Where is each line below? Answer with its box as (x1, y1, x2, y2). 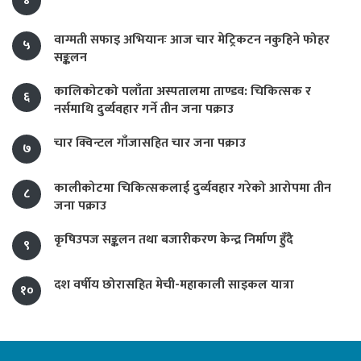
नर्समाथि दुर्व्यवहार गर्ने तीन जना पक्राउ (54, 98, 234, 121)
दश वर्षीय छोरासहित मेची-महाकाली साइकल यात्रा (54, 274, 294, 297)
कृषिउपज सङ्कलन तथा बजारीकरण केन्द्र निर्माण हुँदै (54, 229, 293, 251)
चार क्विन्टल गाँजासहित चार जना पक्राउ (54, 132, 246, 155)
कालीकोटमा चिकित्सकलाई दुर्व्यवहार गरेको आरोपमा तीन (54, 177, 331, 200)
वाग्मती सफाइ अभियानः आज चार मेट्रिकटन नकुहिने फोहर (54, 29, 330, 52)
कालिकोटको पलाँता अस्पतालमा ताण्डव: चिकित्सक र (54, 81, 311, 103)
